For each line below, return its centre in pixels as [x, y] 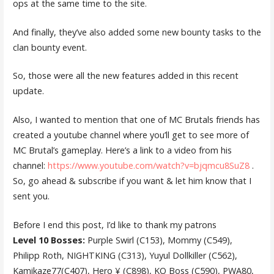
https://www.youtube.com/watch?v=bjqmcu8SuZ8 [148, 165]
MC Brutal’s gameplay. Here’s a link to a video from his [122, 150]
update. [28, 91]
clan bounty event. [50, 47]
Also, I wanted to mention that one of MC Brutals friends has [136, 119]
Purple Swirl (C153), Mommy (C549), [158, 240]
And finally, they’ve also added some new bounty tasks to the [137, 32]
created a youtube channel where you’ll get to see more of [131, 135]
